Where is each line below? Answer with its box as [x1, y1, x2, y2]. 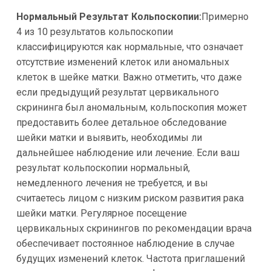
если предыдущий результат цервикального [16, 86, 219, 98]
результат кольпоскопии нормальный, [16, 162, 190, 174]
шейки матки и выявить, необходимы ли [16, 131, 202, 143]
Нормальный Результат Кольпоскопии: [16, 10, 201, 22]
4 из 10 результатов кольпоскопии [16, 25, 173, 38]
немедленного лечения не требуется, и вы [16, 177, 208, 189]
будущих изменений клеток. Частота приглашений [16, 252, 245, 264]
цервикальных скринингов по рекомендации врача [16, 222, 252, 234]
